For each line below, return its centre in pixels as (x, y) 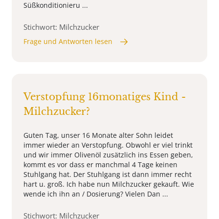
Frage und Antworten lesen (68, 42)
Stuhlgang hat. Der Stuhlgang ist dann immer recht (108, 175)
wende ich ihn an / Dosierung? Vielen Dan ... (96, 194)
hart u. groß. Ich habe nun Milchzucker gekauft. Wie (109, 184)
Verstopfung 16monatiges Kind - (105, 97)
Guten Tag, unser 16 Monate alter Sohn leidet (98, 135)
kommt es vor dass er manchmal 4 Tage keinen (100, 165)
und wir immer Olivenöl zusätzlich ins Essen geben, (108, 155)
